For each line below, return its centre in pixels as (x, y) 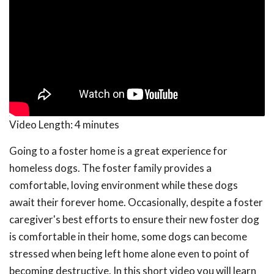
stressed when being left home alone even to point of (129, 254)
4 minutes (97, 125)
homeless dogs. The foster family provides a (110, 168)
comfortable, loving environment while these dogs (124, 185)
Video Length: (42, 125)
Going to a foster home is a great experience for (118, 151)
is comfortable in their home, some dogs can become (128, 237)
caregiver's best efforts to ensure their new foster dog (134, 220)
